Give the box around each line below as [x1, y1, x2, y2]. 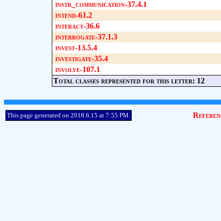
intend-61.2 [55, 11, 92, 19]
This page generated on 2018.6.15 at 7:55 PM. [7, 111, 130, 119]
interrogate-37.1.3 [55, 33, 117, 41]
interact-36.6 [55, 22, 100, 30]
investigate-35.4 [55, 54, 108, 63]
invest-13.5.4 [55, 43, 97, 52]
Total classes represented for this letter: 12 [53, 76, 205, 85]
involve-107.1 [55, 65, 100, 74]
